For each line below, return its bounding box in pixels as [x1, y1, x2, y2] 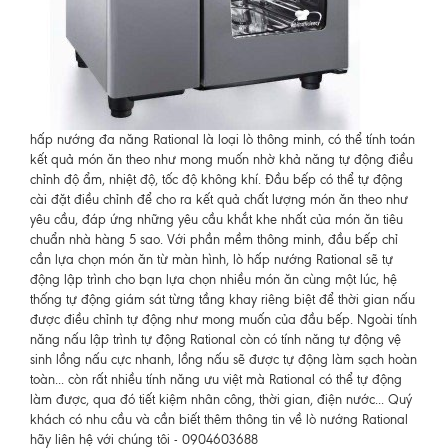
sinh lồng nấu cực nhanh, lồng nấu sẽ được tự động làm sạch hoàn [30, 352, 417, 367]
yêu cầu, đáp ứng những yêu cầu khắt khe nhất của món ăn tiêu [30, 212, 403, 227]
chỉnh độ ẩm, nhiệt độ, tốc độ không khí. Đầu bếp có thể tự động [30, 172, 403, 187]
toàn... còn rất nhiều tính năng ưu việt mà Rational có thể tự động [30, 372, 402, 387]
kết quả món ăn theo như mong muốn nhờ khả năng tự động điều [30, 152, 413, 167]
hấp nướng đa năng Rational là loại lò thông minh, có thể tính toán [30, 132, 415, 147]
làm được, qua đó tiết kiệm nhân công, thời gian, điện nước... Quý [30, 392, 412, 407]
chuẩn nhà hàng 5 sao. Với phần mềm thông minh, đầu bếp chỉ [30, 232, 398, 247]
